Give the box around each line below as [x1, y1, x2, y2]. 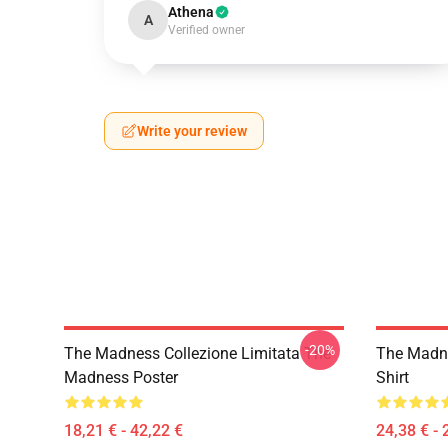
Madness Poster [64, 368, 178, 387]
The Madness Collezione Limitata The [64, 344, 331, 363]
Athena [168, 4, 214, 20]
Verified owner [168, 23, 245, 37]
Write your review [137, 123, 247, 139]
